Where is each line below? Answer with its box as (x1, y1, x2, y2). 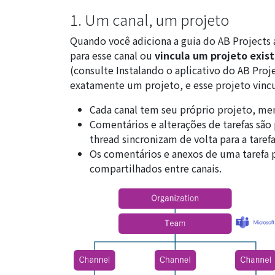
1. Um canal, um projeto (70, 9, 229, 30)
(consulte (70, 63, 116, 77)
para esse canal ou (70, 48, 155, 63)
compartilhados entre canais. (90, 161, 222, 176)
